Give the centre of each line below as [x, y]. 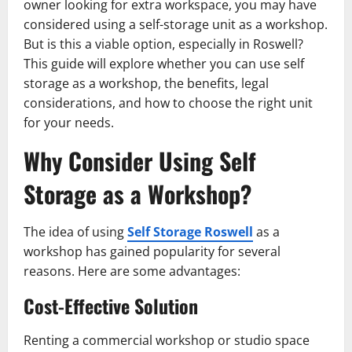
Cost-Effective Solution [111, 305]
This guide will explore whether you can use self [164, 63]
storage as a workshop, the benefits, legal [146, 83]
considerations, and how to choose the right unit [168, 103]
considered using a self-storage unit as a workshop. [176, 24]
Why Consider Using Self [140, 160]
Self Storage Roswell [190, 231]
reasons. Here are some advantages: [132, 271]
